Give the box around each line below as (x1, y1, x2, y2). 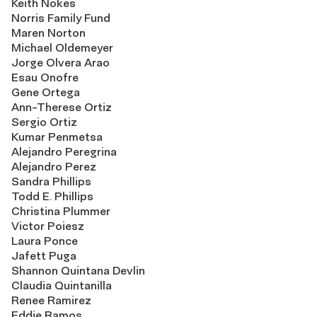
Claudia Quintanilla (11, 278, 112, 293)
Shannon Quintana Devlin (11, 263, 145, 278)
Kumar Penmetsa (11, 129, 103, 144)
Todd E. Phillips (11, 189, 93, 204)
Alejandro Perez (11, 159, 96, 174)
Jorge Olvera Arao (11, 55, 110, 70)
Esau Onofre (11, 70, 79, 85)
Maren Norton (11, 25, 86, 40)
